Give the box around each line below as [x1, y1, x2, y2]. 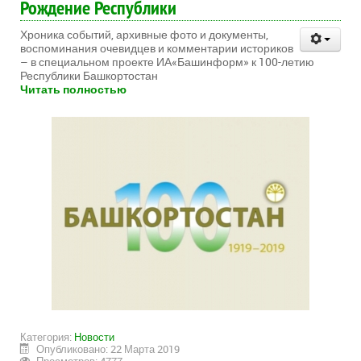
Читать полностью [20, 81, 127, 98]
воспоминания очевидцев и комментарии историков [20, 40, 293, 56]
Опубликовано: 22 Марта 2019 [36, 342, 180, 357]
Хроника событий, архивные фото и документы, [20, 27, 268, 43]
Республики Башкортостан [20, 68, 158, 84]
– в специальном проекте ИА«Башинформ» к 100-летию [20, 54, 314, 70]
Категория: [20, 330, 74, 345]
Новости [74, 330, 114, 345]
